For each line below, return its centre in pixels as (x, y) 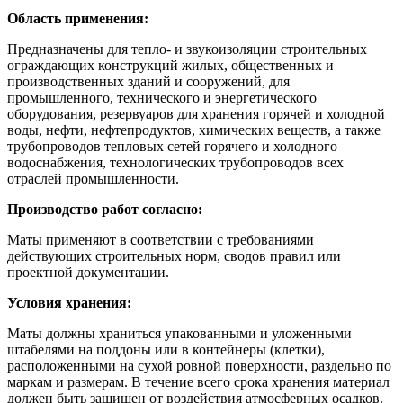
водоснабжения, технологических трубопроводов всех (175, 162)
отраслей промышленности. (93, 178)
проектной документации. (88, 272)
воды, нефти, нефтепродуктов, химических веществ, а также (194, 130)
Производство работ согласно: (105, 209)
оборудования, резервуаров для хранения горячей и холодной (196, 113)
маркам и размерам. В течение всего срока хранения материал (198, 381)
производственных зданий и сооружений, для (148, 81)
